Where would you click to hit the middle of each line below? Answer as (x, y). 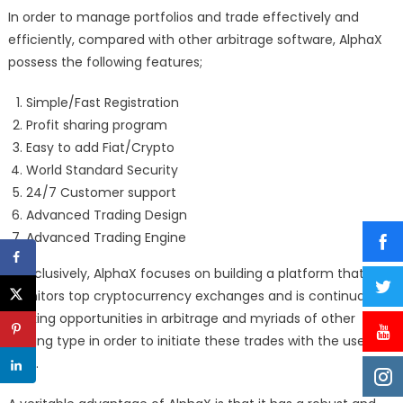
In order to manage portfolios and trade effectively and (183, 17)
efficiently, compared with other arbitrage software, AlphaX (195, 39)
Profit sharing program (96, 125)
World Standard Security (102, 170)
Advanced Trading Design (106, 215)
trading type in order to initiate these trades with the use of (195, 340)
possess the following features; (105, 62)
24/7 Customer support (101, 192)
